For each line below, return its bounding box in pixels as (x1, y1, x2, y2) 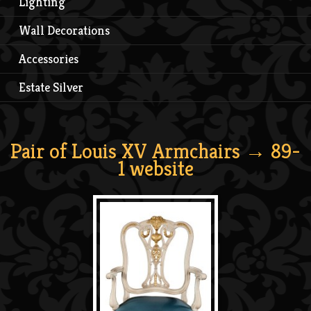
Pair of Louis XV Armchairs (10, 137, 240, 165)
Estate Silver (19, 78, 83, 95)
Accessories (19, 50, 78, 67)
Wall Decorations (19, 22, 110, 38)
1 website (117, 155, 194, 182)
